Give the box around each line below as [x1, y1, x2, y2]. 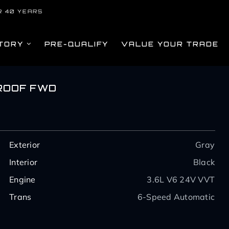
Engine [9, 174, 36, 185]
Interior [9, 157, 38, 167]
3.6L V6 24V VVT [147, 174, 215, 185]
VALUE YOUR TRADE [121, 39, 219, 48]
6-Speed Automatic [137, 192, 215, 202]
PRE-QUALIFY [44, 39, 109, 48]
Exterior [9, 140, 40, 150]
